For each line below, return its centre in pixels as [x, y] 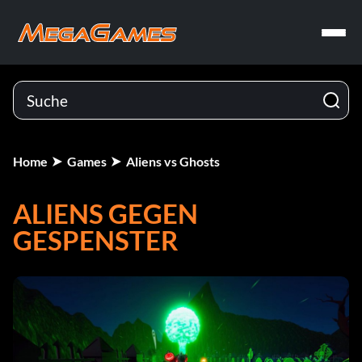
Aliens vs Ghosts [173, 161]
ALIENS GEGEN [105, 213]
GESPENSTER [96, 240]
